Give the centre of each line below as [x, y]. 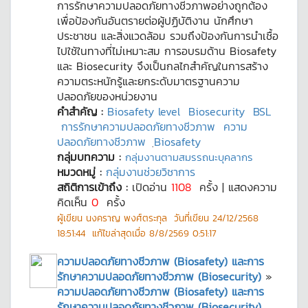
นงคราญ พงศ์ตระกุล [126, 218]
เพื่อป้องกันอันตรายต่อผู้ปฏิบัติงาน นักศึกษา [155, 21]
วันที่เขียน [191, 218]
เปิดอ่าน [152, 187]
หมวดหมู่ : [81, 172]
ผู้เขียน [71, 218]
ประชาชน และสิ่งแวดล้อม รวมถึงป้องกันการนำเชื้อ [168, 36]
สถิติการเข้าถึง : [95, 187]
